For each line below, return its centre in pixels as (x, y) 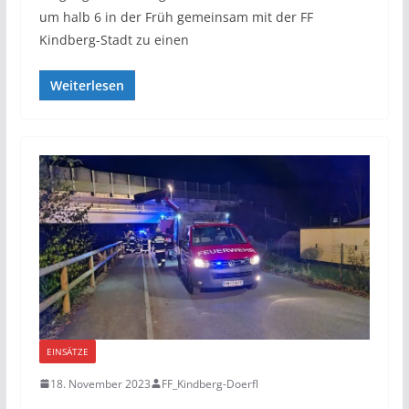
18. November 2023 (100, 383)
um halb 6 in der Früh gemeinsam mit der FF (176, 17)
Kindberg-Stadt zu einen (114, 40)
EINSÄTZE (67, 351)
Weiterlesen (87, 86)
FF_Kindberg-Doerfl (210, 383)
